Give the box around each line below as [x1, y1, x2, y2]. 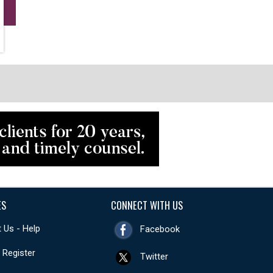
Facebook [140, 224, 180, 235]
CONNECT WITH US [110, 197, 183, 213]
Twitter [140, 251, 169, 263]
